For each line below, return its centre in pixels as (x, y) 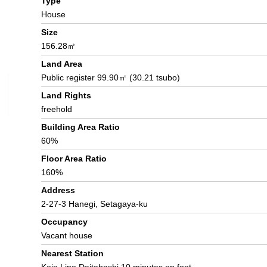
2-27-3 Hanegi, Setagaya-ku (94, 204)
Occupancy (64, 222)
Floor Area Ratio (74, 159)
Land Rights (66, 95)
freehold (57, 109)
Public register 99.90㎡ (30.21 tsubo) (111, 77)
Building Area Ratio (80, 127)
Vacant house (67, 235)
